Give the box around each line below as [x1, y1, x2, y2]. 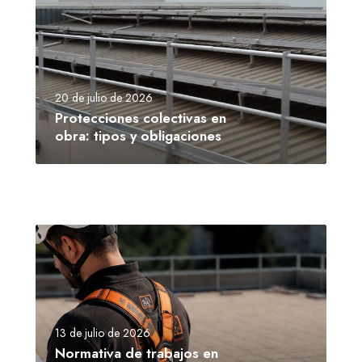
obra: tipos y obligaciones [55, 126, 221, 146]
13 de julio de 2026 [55, 325, 150, 342]
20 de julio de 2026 [55, 90, 153, 107]
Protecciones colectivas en [55, 108, 226, 128]
